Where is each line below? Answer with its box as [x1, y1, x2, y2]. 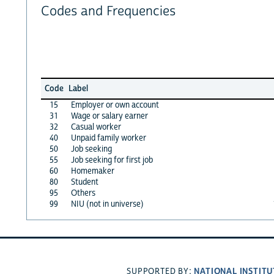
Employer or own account [70, 99, 159, 111]
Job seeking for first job [70, 154, 153, 166]
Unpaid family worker [70, 132, 146, 144]
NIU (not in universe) [70, 198, 144, 210]
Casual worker [70, 121, 121, 133]
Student [70, 176, 98, 188]
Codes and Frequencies [40, 3, 176, 20]
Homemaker [70, 165, 114, 177]
